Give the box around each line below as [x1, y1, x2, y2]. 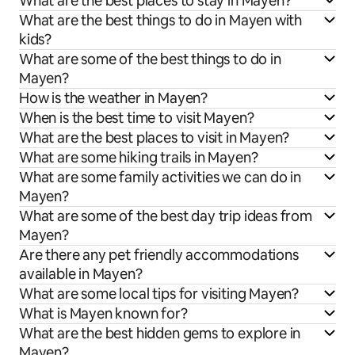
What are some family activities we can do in [19, 168, 302, 187]
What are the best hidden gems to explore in [19, 324, 301, 343]
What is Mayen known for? [19, 304, 188, 323]
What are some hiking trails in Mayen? [19, 148, 258, 167]
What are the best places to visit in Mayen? [19, 128, 290, 147]
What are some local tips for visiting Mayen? [19, 284, 300, 303]
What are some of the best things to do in [19, 50, 281, 69]
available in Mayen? [19, 265, 143, 284]
